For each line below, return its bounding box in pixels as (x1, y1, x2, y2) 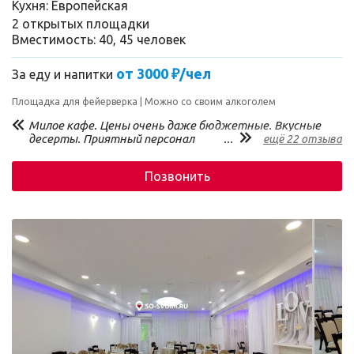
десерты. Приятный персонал (28, 132, 194, 145)
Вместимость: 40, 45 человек (12, 32, 186, 47)
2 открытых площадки (12, 17, 149, 31)
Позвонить (144, 169, 210, 183)
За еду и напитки (12, 67, 116, 81)
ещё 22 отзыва (263, 133, 342, 145)
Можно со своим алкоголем (145, 96, 276, 107)
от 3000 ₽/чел (116, 66, 211, 81)
